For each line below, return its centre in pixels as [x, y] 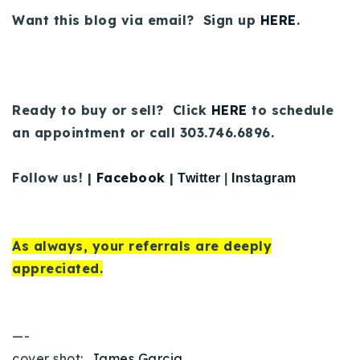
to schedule [290, 110]
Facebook [131, 177]
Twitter [199, 178]
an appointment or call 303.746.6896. [143, 132]
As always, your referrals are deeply [142, 245]
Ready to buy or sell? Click [112, 110]
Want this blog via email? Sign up [136, 20]
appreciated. [57, 268]
